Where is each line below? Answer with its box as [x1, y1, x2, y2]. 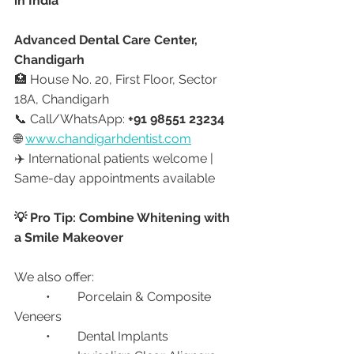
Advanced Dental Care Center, [14, 32, 201, 47]
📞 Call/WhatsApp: [14, 111, 128, 126]
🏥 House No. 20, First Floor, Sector [14, 71, 220, 87]
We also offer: [14, 269, 94, 284]
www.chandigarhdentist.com [25, 130, 191, 146]
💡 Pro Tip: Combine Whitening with [14, 209, 233, 225]
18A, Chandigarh [14, 91, 109, 107]
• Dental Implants [77, 328, 168, 344]
